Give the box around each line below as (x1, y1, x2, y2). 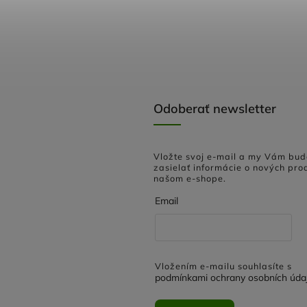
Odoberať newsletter (153, 100, 276, 116)
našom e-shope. (153, 172, 226, 184)
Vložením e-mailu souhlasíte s (155, 260, 292, 272)
